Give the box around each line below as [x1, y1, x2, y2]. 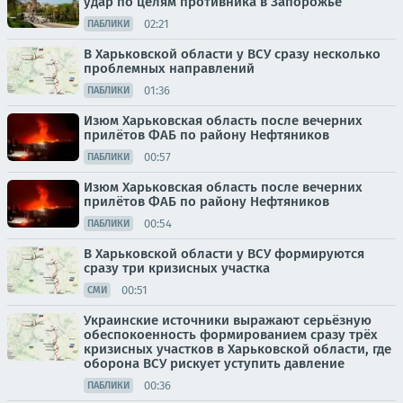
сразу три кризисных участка [84, 260, 270, 277]
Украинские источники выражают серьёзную [84, 312, 372, 329]
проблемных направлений [84, 60, 255, 77]
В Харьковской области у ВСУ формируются [84, 246, 364, 263]
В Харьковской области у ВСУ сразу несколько [84, 46, 381, 63]
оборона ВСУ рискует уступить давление [84, 355, 345, 372]
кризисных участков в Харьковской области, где [84, 341, 391, 358]
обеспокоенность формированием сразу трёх [84, 327, 378, 344]
